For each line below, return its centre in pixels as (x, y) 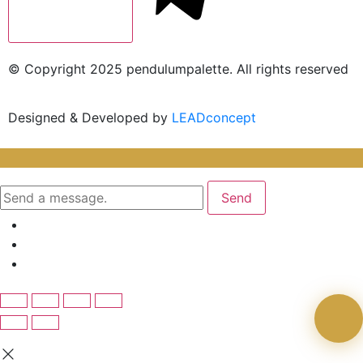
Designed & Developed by (90, 117)
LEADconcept (214, 117)
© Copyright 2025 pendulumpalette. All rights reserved (178, 68)
